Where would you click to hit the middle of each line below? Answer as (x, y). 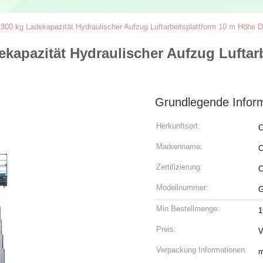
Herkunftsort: (178, 126)
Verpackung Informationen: (202, 250)
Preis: (166, 229)
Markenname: (179, 146)
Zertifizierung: (179, 167)
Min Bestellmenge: (188, 209)
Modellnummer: (182, 188)
